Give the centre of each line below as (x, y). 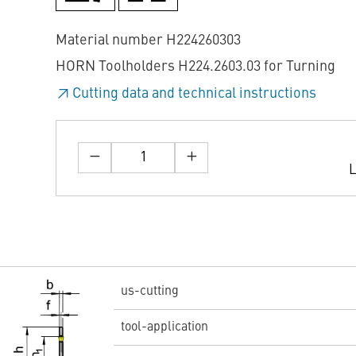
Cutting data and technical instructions (194, 93)
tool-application (164, 327)
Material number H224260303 (148, 40)
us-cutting (149, 291)
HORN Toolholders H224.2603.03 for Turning (195, 67)
